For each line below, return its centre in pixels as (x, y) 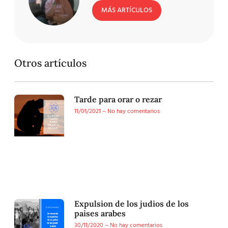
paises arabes (100, 213)
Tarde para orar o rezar (118, 99)
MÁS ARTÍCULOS (127, 11)
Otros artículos (50, 63)
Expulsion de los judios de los (132, 204)
